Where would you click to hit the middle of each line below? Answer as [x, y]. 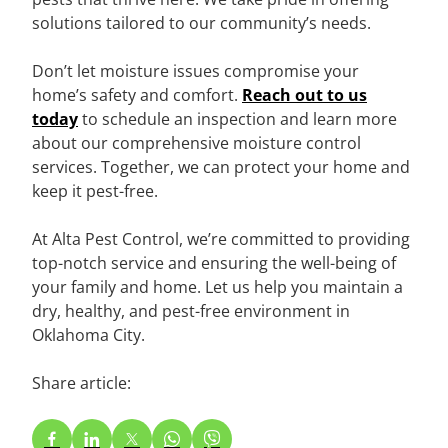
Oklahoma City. [88, 334]
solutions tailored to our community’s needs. [201, 22]
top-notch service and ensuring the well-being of [214, 262]
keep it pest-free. [95, 190]
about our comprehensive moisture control [196, 142]
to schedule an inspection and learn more [237, 118]
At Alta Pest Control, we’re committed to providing [221, 238]
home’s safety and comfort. [137, 94]
